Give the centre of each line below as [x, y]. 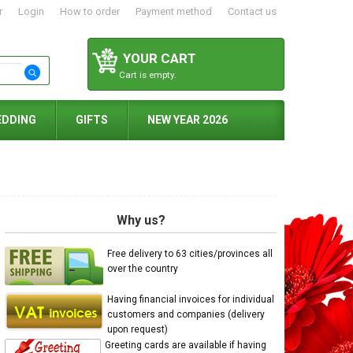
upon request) [137, 329]
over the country [143, 269]
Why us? [141, 220]
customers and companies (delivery [186, 314]
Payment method [174, 11]
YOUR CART [160, 58]
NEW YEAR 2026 [188, 120]
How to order [90, 11]
